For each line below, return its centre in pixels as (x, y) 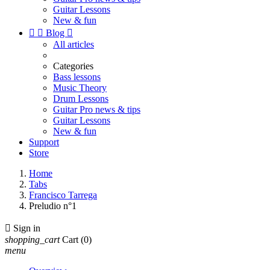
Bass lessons (77, 77)
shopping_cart (32, 240)
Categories (73, 66)
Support (44, 142)
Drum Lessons (81, 99)
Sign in (27, 228)
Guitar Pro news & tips (97, 109)
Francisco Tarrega (63, 195)
